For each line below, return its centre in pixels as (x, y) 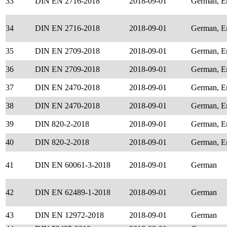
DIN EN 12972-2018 (69, 215)
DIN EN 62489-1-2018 (73, 192)
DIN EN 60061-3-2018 (73, 165)
